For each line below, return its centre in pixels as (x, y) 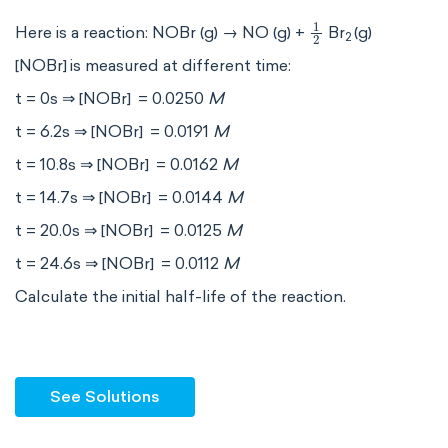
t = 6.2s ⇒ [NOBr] (79, 131)
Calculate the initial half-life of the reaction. (180, 296)
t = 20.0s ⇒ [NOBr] (84, 230)
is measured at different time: (180, 65)
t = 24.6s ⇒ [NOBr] (84, 263)
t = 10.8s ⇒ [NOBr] (82, 164)
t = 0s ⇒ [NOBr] (73, 98)
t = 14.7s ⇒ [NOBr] (83, 197)
